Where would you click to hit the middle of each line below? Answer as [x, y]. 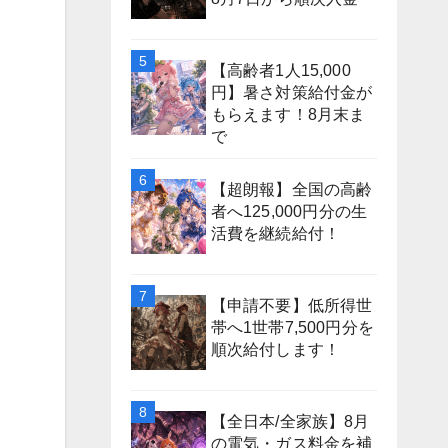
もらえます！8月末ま [288, 114]
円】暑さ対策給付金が [291, 92]
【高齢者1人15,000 [280, 70]
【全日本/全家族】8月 [290, 421]
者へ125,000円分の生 [289, 211]
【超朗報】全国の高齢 [291, 189]
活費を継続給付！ [275, 233]
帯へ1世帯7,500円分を [292, 327]
